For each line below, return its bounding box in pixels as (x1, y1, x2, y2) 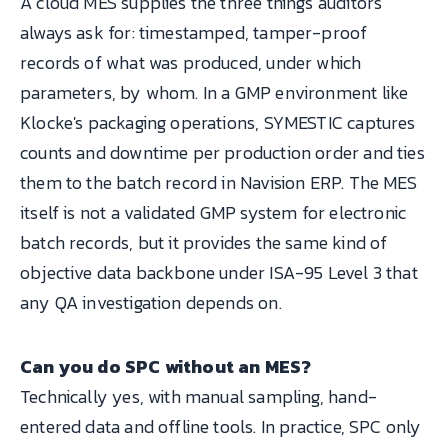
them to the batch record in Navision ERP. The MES (20, 169, 417, 197)
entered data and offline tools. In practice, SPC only (20, 412, 422, 440)
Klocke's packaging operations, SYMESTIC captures (20, 109, 416, 137)
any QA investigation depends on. (20, 289, 282, 317)
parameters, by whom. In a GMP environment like (20, 79, 409, 107)
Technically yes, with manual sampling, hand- (20, 382, 377, 410)
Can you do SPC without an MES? (20, 352, 312, 380)
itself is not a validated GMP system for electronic (20, 199, 407, 227)
